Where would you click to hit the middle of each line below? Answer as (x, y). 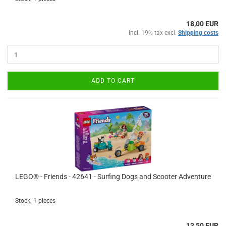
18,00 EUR (202, 24)
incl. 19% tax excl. (153, 33)
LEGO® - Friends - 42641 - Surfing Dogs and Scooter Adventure (113, 177)
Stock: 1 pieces (35, 201)
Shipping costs (198, 33)
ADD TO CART (113, 81)
